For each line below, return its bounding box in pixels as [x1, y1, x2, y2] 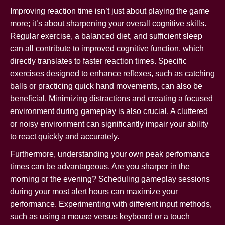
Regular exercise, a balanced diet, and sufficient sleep [10, 31, 202, 40]
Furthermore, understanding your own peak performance [10, 149, 210, 158]
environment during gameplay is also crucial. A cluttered [10, 106, 208, 116]
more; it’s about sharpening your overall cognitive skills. [10, 19, 206, 28]
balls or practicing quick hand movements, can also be [10, 81, 202, 90]
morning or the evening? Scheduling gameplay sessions [10, 174, 210, 183]
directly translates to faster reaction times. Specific [10, 56, 187, 65]
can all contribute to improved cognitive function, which [10, 44, 204, 53]
